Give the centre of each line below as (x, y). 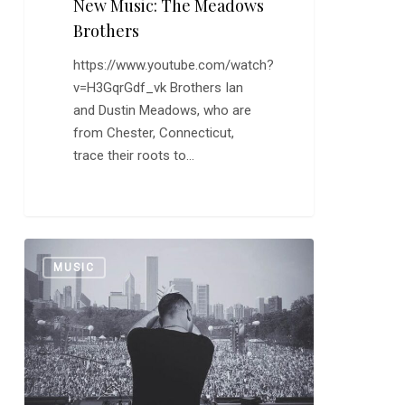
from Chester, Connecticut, (154, 132)
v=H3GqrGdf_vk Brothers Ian (159, 87)
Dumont (47, 317)
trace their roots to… (134, 155)
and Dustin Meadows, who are (163, 110)
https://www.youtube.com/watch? (174, 65)
